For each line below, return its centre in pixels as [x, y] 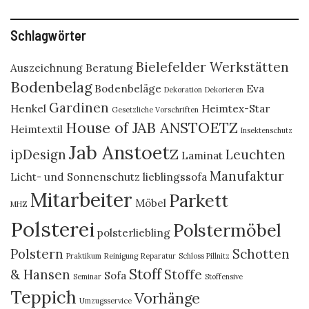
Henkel [28, 108]
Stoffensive [224, 277]
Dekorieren [224, 90]
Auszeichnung [47, 68]
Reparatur [158, 256]
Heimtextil [37, 129]
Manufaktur [247, 176]
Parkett [199, 201]
